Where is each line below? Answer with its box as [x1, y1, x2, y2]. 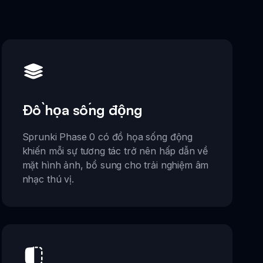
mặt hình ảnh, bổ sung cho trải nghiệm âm [22, 159, 209, 171]
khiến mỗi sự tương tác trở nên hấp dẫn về [22, 144, 208, 157]
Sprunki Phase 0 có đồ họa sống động [22, 130, 193, 143]
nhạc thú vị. [22, 173, 74, 185]
